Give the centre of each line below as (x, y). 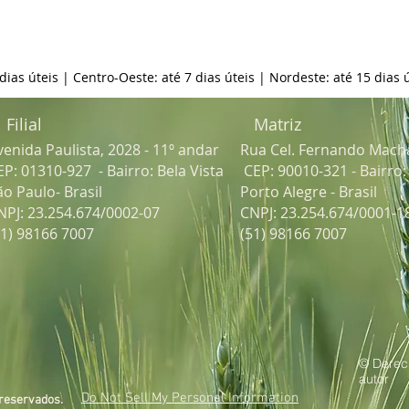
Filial (24, 124)
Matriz (278, 124)
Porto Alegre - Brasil (309, 192)
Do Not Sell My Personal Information (190, 398)
